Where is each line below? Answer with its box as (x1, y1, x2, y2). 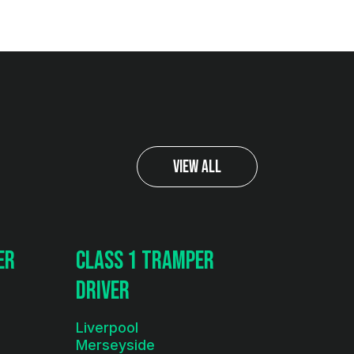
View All (173, 156, 221, 178)
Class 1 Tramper (76, 246, 214, 277)
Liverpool (76, 318, 138, 336)
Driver (76, 276, 130, 307)
